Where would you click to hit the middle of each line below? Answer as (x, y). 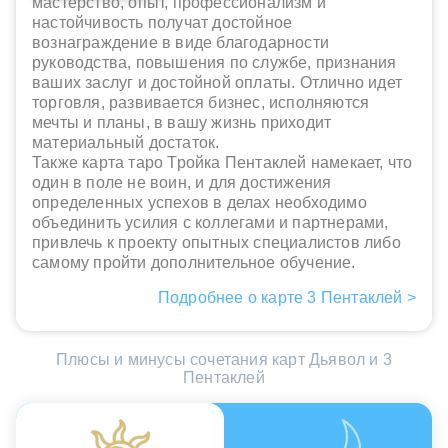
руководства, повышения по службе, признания (214, 63)
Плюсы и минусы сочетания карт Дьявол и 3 (223, 360)
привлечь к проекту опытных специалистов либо (216, 243)
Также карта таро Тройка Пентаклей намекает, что (222, 163)
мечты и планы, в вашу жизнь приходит (182, 123)
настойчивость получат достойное (162, 23)
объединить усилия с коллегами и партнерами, (210, 223)
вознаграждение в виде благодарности (180, 43)
